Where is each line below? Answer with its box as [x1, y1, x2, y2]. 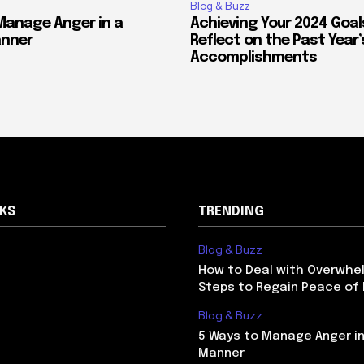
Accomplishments [190, 50, 317, 65]
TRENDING [198, 204, 264, 219]
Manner [198, 346, 248, 360]
